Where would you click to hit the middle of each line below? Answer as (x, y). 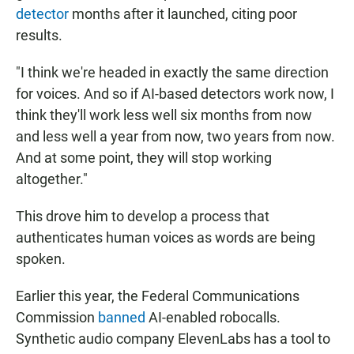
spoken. (41, 259)
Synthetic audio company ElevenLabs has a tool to (173, 339)
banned (123, 318)
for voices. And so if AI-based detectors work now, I (175, 94)
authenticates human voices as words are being (166, 238)
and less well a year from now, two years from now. (175, 137)
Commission (57, 318)
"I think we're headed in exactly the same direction (172, 73)
